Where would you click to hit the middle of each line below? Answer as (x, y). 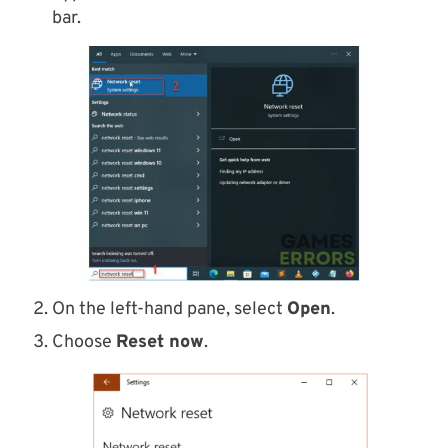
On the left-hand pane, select (169, 309)
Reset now (160, 342)
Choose (84, 342)
